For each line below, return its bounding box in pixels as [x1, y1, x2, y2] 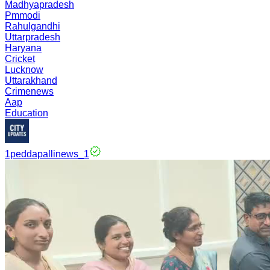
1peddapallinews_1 [5, 149, 89, 159]
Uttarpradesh [5, 32, 60, 42]
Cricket [5, 54, 35, 64]
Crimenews [5, 86, 54, 96]
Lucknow [5, 64, 43, 75]
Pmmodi [5, 10, 40, 20]
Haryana [5, 43, 42, 53]
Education [5, 108, 48, 118]
